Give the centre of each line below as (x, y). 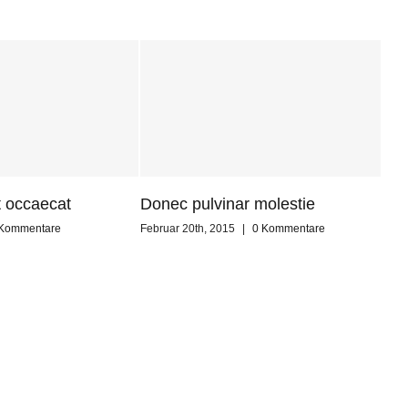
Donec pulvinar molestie (227, 204)
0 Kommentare (288, 229)
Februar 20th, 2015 (187, 229)
